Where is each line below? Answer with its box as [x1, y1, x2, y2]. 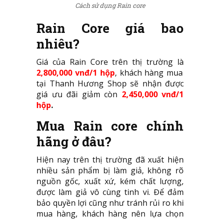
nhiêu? [36, 35, 80, 52]
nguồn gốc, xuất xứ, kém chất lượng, [36, 175, 184, 187]
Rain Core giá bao [36, 19, 184, 36]
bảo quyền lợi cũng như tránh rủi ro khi [36, 197, 184, 208]
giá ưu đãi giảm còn [36, 88, 122, 100]
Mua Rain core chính [36, 117, 184, 134]
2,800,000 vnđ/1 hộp [36, 67, 115, 78]
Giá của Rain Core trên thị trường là [36, 56, 184, 67]
